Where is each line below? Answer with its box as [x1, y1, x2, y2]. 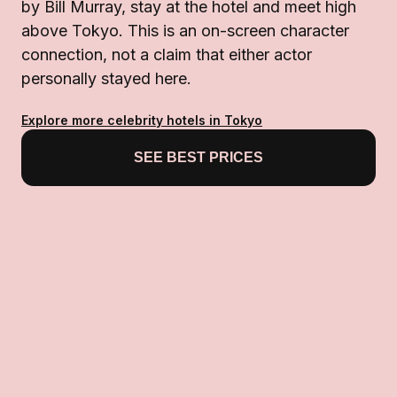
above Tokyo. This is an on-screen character [21, 21, 349, 41]
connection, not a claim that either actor [21, 45, 312, 65]
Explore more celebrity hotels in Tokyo [21, 113, 262, 128]
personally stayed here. [21, 69, 191, 89]
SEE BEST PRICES [134, 150, 263, 166]
